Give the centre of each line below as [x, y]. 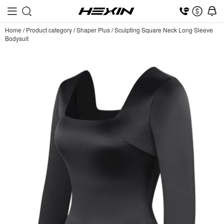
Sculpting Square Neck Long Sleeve [164, 30]
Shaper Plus [93, 30]
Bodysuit [17, 38]
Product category [49, 30]
